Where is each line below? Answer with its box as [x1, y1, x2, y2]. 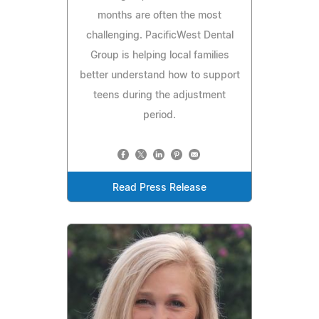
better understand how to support [79, 70, 240, 80]
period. [143, 110, 176, 120]
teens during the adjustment [93, 90, 226, 100]
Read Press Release [113, 182, 206, 193]
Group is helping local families [90, 50, 229, 61]
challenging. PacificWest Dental [85, 30, 234, 41]
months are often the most [98, 10, 221, 21]
